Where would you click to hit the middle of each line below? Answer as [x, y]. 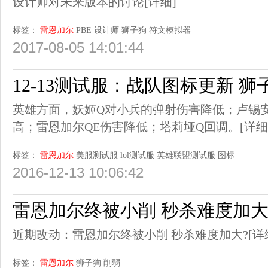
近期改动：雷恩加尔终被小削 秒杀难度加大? [130, 234]
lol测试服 [137, 155]
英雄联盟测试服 [186, 155]
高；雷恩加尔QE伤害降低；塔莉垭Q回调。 [126, 127]
